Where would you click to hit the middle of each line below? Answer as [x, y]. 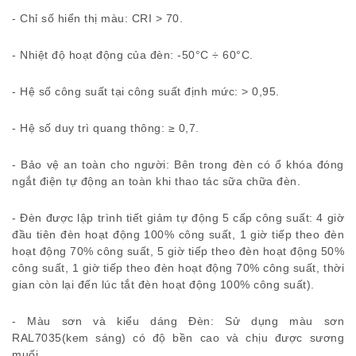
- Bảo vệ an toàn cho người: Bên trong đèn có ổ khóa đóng [178, 164]
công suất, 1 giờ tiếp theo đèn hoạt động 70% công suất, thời [178, 268]
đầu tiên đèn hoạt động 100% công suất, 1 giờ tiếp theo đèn [178, 234]
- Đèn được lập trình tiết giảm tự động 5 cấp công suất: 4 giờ [178, 218]
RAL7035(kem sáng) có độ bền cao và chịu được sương [178, 338]
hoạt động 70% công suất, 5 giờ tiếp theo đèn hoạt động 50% [178, 251]
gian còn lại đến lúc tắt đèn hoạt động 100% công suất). [163, 284]
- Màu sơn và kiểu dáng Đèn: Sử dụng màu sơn [178, 321]
